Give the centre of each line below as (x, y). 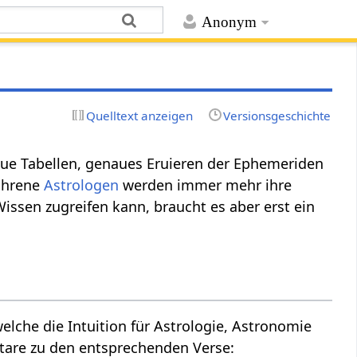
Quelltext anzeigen (140, 115)
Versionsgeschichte (277, 115)
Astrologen (82, 184)
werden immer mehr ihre (206, 184)
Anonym (229, 22)
